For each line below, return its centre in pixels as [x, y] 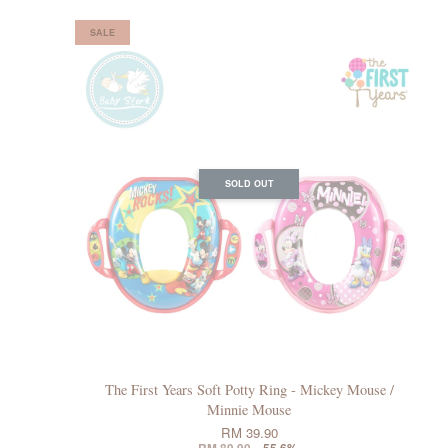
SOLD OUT [249, 184]
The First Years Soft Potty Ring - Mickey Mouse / [249, 390]
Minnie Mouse [249, 410]
